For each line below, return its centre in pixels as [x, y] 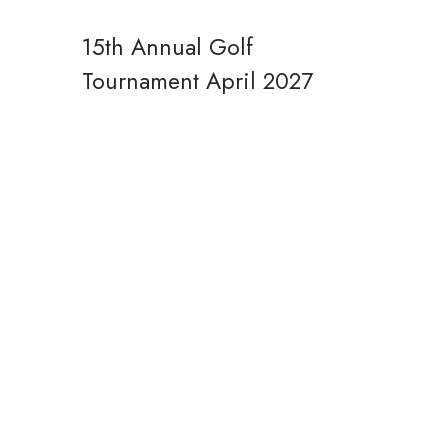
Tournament [140, 81]
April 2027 [259, 81]
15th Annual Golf [167, 47]
